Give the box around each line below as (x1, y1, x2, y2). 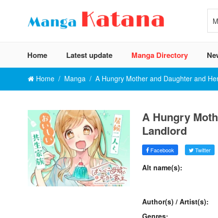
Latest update (66, 50, 112, 60)
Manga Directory (131, 50, 188, 60)
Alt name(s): (142, 163, 182, 172)
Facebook (149, 146, 174, 154)
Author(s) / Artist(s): (142, 197, 209, 206)
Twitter (194, 146, 211, 154)
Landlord (142, 123, 187, 138)
